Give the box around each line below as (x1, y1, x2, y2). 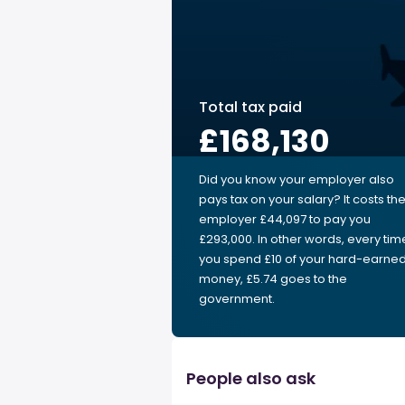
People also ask (186, 367, 316, 390)
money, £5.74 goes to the (199, 270, 347, 287)
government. (199, 290, 275, 307)
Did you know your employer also (199, 171, 394, 188)
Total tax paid (199, 97, 302, 118)
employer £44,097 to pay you (199, 211, 371, 228)
